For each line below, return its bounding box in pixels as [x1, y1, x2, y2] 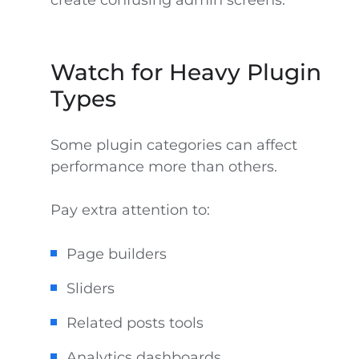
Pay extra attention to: [50, 201, 210, 219]
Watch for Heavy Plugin [50, 58, 321, 86]
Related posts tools [66, 314, 204, 332]
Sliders [66, 280, 115, 297]
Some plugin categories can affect [50, 136, 297, 154]
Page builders [66, 245, 167, 263]
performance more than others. [50, 158, 277, 175]
